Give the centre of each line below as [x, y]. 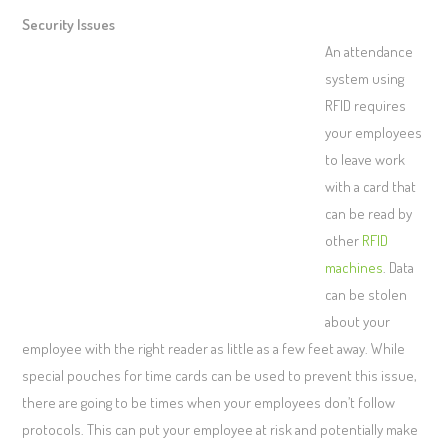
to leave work [364, 159]
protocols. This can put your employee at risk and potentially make [220, 429]
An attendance [368, 51]
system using [364, 78]
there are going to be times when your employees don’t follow [209, 402]
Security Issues [69, 24]
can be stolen [365, 294]
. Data [398, 267]
